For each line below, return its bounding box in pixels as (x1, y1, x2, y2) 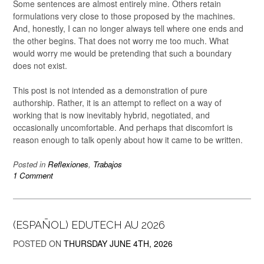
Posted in (13, 159, 48, 170)
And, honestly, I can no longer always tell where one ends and (13, 22, 243, 35)
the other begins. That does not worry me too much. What (13, 35, 229, 47)
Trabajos (93, 159, 122, 170)
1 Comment (13, 170, 53, 181)
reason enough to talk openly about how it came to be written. (13, 134, 243, 146)
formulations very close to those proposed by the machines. (13, 10, 235, 22)
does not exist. (13, 60, 67, 72)
